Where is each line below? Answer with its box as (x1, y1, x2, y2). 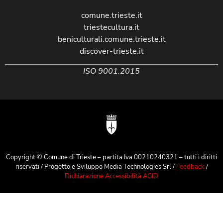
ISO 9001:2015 (83, 66, 140, 77)
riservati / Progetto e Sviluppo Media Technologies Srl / (15, 162, 176, 171)
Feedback (176, 162, 206, 171)
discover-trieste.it (79, 45, 144, 57)
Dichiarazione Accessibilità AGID (65, 171, 158, 181)
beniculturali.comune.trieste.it (57, 33, 166, 45)
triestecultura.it (84, 21, 139, 33)
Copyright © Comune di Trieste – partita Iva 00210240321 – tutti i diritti (6, 152, 217, 162)
